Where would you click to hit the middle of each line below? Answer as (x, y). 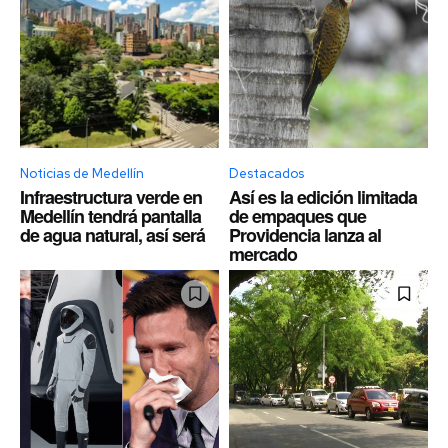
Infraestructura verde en (111, 196)
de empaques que (297, 215)
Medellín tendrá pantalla (110, 215)
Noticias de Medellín (82, 173)
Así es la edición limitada (323, 196)
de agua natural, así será (112, 234)
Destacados (266, 173)
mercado (263, 253)
